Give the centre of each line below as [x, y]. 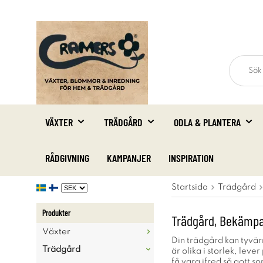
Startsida [190, 187]
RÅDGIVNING [67, 158]
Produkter [56, 213]
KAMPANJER [129, 158]
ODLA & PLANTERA [207, 122]
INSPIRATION [191, 158]
